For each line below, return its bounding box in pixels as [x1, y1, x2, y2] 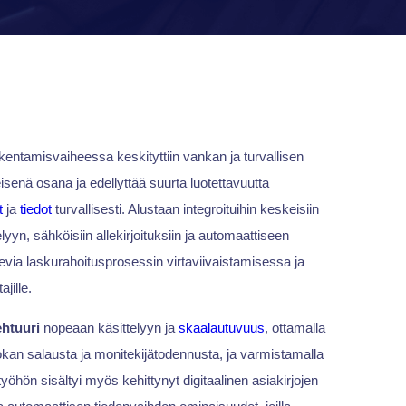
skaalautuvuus [178, 320, 265, 336]
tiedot [19, 201, 52, 217]
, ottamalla [264, 320, 325, 336]
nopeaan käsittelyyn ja [39, 320, 179, 336]
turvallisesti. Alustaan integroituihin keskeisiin [51, 201, 319, 217]
